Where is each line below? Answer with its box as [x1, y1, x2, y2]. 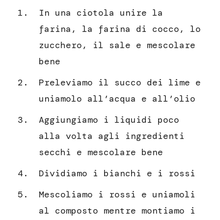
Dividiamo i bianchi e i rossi [39, 167, 195, 179]
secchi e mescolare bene [39, 146, 163, 158]
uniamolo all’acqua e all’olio [39, 92, 195, 105]
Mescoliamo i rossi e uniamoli [39, 188, 195, 200]
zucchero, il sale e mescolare [39, 39, 195, 51]
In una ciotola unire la [39, 6, 163, 19]
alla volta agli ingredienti [39, 130, 185, 142]
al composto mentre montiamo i [39, 204, 195, 217]
